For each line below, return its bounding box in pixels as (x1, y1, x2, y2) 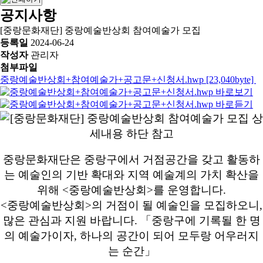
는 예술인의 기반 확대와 (4, 168, 127, 181)
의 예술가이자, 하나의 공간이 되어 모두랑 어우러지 (4, 230, 259, 242)
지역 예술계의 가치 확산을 (127, 168, 259, 181)
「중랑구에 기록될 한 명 (140, 214, 261, 227)
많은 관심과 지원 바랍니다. (2, 214, 140, 227)
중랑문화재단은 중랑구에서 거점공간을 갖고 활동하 (3, 153, 260, 166)
